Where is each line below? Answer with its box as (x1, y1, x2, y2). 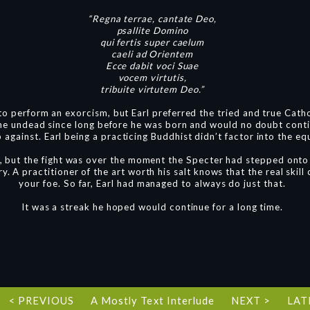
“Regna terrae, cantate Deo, (87, 13, 217, 24)
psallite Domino (116, 25, 188, 36)
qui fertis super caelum (100, 37, 205, 48)
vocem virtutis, (118, 72, 187, 83)
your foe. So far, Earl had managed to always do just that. (19, 178, 286, 189)
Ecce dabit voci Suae (105, 60, 199, 71)
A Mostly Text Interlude (91, 295, 215, 307)
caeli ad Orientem (111, 48, 193, 60)
